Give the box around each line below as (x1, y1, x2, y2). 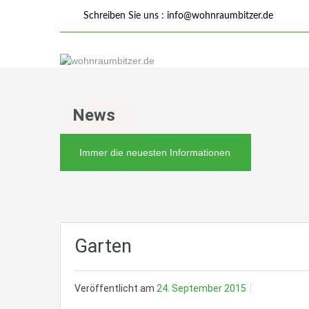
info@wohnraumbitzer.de (167, 11, 273, 21)
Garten (74, 235, 132, 258)
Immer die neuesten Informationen (79, 147, 230, 159)
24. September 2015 (157, 283, 246, 295)
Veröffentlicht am (74, 283, 157, 295)
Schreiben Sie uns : (81, 11, 167, 21)
